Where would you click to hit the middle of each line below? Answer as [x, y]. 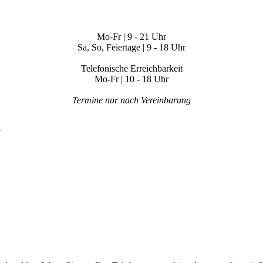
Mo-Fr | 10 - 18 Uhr [131, 79]
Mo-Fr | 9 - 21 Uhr [131, 36]
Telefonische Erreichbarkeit [131, 68]
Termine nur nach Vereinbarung [131, 100]
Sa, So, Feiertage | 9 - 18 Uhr [131, 47]
